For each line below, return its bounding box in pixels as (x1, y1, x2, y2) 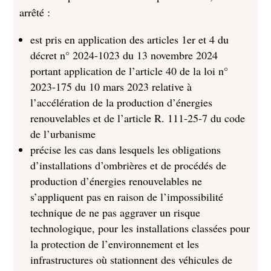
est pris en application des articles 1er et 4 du (30, 32, 229, 47)
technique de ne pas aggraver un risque (30, 205, 201, 220)
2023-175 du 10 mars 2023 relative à (30, 79, 192, 94)
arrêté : (19, 5, 51, 19)
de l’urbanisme (30, 126, 96, 141)
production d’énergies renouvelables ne (30, 174, 203, 188)
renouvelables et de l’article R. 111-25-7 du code (30, 111, 246, 125)
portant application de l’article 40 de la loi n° (30, 64, 229, 78)
